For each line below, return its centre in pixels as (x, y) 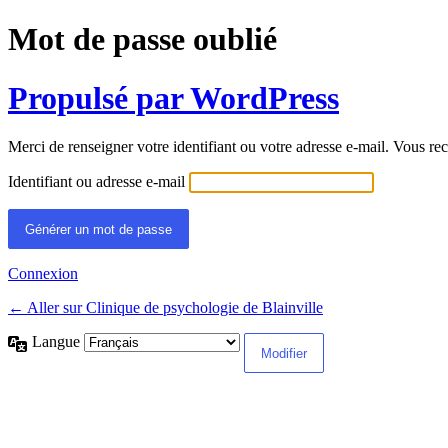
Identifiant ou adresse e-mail (96, 182)
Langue (58, 342)
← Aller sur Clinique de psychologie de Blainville (165, 308)
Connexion (43, 274)
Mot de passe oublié (142, 39)
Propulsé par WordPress (173, 97)
